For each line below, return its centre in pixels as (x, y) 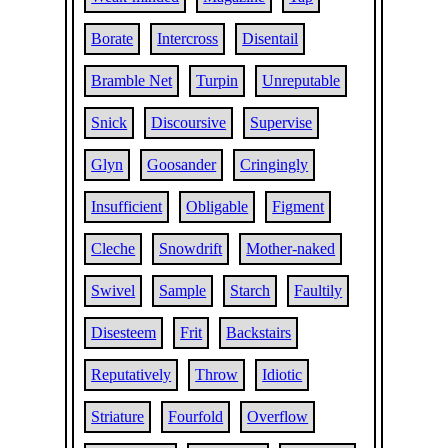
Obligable (217, 206)
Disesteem (124, 332)
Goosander (182, 164)
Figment (298, 206)
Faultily (318, 290)
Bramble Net (132, 80)
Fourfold (196, 416)
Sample (183, 290)
